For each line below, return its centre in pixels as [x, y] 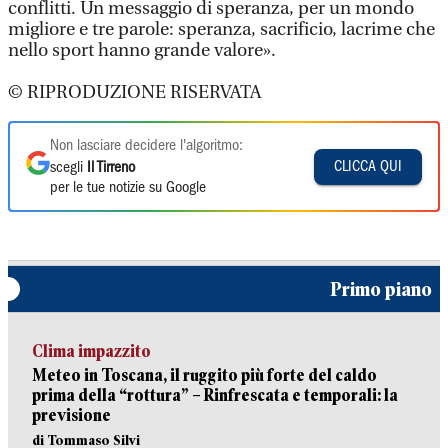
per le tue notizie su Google [128, 188]
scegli [68, 168]
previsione [71, 416]
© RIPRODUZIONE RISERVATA [134, 93]
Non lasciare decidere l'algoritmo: [146, 146]
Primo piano [381, 289]
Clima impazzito [91, 352]
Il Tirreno [111, 168]
